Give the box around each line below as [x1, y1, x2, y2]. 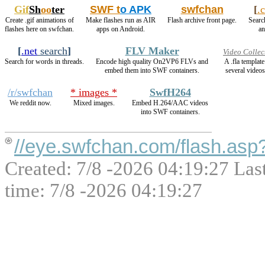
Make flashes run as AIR [86, 16, 156, 24]
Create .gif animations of [5, 16, 74, 24]
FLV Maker [125, 45, 179, 57]
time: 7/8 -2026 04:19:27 [5, 180, 202, 202]
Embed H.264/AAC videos [132, 99, 208, 107]
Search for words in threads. [5, 57, 84, 66]
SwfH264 [149, 86, 191, 98]
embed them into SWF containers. [105, 66, 199, 75]
